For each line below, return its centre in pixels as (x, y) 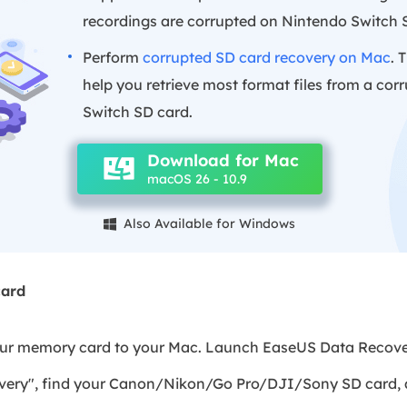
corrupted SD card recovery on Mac (266, 57)
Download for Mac (223, 160)
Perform (112, 57)
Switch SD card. (137, 111)
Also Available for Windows (208, 223)
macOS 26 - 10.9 (197, 179)
